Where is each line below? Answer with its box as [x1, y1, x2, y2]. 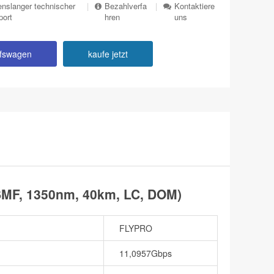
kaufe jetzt [88, 47, 128, 60]
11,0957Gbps [119, 246, 172, 259]
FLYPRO [119, 221, 152, 234]
